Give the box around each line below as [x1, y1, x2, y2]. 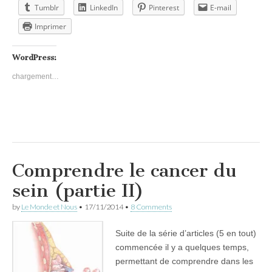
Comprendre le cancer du [12, 159, 236, 182]
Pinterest [149, 2, 179, 13]
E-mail [210, 2, 231, 13]
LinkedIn [90, 2, 118, 13]
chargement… [12, 72, 59, 81]
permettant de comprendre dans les [115, 256, 253, 266]
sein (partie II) [12, 179, 144, 202]
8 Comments [131, 202, 172, 211]
